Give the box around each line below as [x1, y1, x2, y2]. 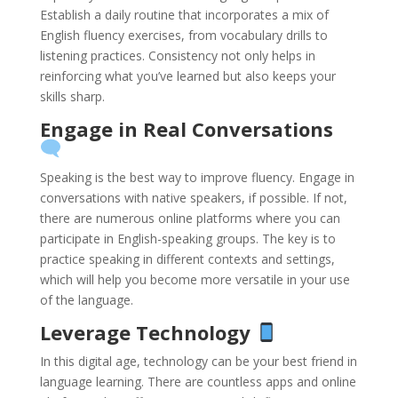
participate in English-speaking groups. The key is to [39, 230, 336, 248]
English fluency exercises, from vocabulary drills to [39, 26, 328, 44]
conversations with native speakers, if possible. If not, [39, 189, 347, 207]
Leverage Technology [39, 319, 256, 346]
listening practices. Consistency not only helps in [39, 46, 315, 64]
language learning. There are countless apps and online [39, 373, 356, 391]
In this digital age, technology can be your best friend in [39, 353, 357, 370]
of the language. [39, 291, 133, 309]
